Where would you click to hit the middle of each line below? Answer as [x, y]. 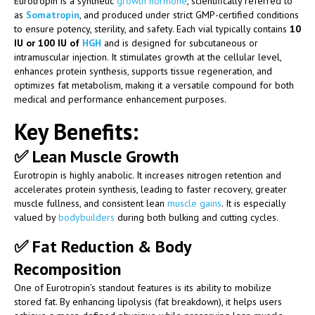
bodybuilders [86, 217]
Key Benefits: [76, 131]
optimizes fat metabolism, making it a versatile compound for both [154, 85]
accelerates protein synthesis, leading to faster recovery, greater [150, 189]
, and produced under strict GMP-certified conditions [189, 14]
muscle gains [194, 203]
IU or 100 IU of [48, 43]
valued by [36, 217]
